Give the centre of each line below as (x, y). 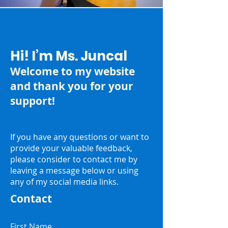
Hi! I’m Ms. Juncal (69, 56)
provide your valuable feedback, (71, 148)
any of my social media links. (64, 182)
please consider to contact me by (74, 159)
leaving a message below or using (74, 170)
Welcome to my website (73, 72)
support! (33, 101)
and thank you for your (72, 86)
